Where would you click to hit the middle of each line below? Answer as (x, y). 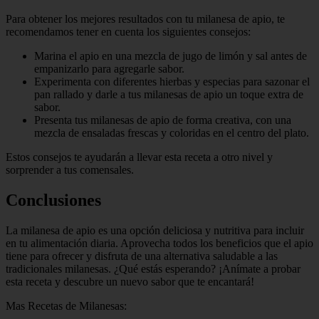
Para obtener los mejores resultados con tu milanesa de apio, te (145, 19)
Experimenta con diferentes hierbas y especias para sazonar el (172, 81)
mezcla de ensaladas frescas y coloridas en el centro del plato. (172, 132)
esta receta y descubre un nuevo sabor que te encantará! (130, 281)
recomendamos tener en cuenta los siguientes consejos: (128, 31)
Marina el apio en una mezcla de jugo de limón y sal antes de (171, 56)
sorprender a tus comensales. (70, 169)
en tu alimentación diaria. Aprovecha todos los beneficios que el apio (159, 243)
